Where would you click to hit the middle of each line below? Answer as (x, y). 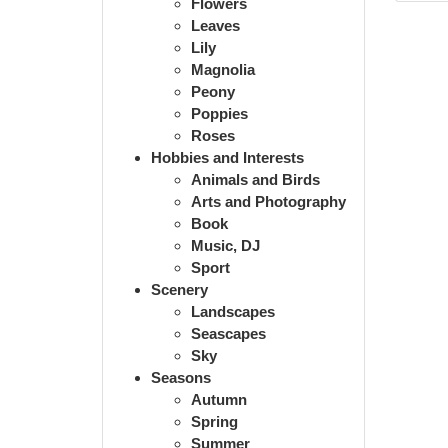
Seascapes (228, 333)
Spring (214, 421)
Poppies (219, 113)
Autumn (219, 399)
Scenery (179, 289)
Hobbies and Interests (227, 157)
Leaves (215, 25)
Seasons (181, 377)
